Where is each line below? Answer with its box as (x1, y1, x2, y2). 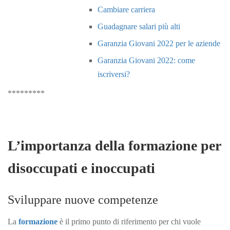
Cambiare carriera (98, 5, 155, 14)
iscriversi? (98, 69, 130, 79)
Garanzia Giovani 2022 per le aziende (98, 39, 220, 48)
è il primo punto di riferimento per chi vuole (57, 217, 201, 226)
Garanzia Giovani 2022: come (98, 55, 195, 65)
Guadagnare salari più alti (98, 22, 180, 31)
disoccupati (8, 160, 81, 176)
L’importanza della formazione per (8, 137, 221, 154)
